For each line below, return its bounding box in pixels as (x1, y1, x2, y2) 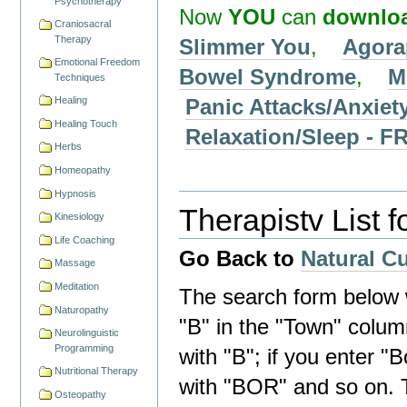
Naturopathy (55, 303, 110, 315)
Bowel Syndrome (179, 64, 357, 89)
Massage (55, 257, 96, 269)
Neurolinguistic (55, 327, 120, 339)
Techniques (55, 72, 106, 84)
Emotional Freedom (55, 56, 141, 68)
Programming (55, 342, 114, 354)
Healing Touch (55, 117, 118, 129)
